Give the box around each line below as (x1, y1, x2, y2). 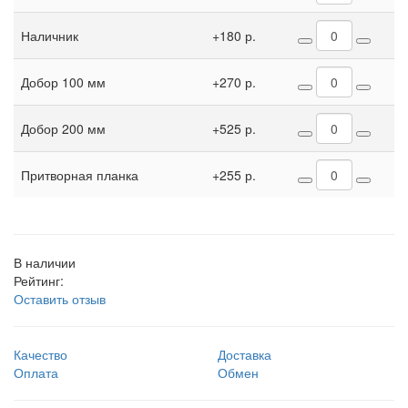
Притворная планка (21, 166, 138, 184)
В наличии (14, 253, 76, 271)
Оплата (14, 363, 58, 382)
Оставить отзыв (14, 290, 106, 308)
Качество (14, 345, 67, 363)
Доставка (218, 345, 271, 363)
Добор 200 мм (21, 119, 106, 138)
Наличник (21, 26, 78, 45)
